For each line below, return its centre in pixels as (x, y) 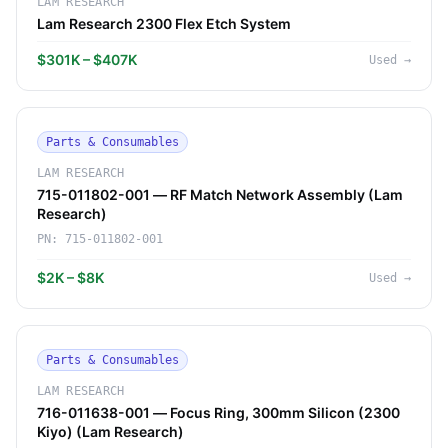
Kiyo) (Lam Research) (110, 431)
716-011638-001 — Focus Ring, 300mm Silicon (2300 (218, 412)
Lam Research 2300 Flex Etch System (164, 23)
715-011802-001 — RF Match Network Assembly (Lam (220, 194)
